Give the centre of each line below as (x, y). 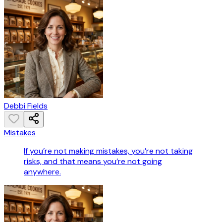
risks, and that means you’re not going (93, 162)
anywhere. (42, 172)
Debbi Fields (26, 106)
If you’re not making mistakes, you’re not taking (108, 151)
